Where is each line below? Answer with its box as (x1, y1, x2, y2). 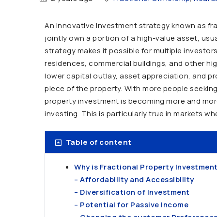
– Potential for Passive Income (74, 200, 188, 210)
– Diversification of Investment (74, 187, 190, 197)
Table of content (65, 137, 132, 147)
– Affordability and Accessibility (74, 174, 194, 185)
